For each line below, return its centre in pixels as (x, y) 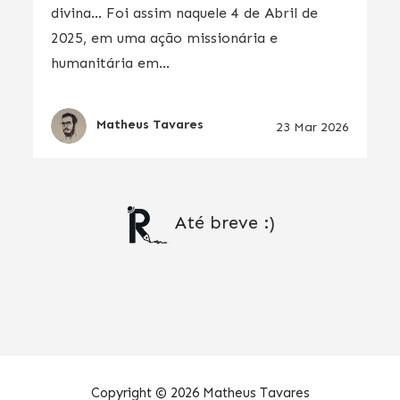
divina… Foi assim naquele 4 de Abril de (185, 13)
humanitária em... (111, 63)
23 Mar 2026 (312, 128)
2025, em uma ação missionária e (165, 38)
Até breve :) (225, 223)
